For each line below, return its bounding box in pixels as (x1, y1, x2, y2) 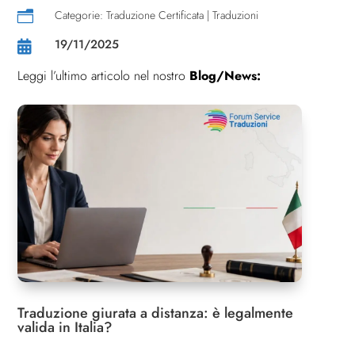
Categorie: (55, 7, 107, 24)
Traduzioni (212, 7, 259, 24)
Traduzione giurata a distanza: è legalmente (17, 303, 293, 324)
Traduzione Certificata (106, 7, 204, 24)
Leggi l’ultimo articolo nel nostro (17, 67, 189, 86)
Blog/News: (189, 67, 261, 86)
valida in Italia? (17, 317, 113, 338)
